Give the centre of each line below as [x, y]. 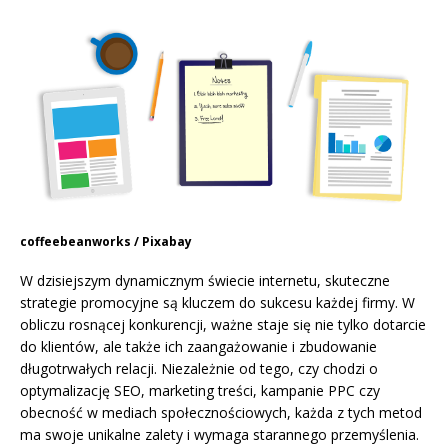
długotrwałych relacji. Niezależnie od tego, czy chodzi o [199, 369]
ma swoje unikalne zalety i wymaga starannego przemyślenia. [219, 435]
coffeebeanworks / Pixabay [106, 242]
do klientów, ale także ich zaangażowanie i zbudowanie [198, 347]
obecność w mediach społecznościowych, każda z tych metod [221, 413]
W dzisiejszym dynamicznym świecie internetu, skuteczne [205, 281]
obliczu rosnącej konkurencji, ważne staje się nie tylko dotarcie [223, 325]
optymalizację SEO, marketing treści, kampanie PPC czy [200, 391]
